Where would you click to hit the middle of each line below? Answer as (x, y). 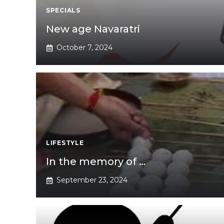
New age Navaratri (93, 29)
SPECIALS (63, 10)
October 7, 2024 (84, 48)
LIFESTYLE (65, 143)
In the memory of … (96, 162)
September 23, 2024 (92, 180)
